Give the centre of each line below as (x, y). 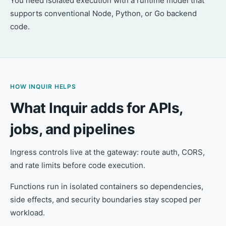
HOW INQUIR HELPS (43, 87)
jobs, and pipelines (73, 129)
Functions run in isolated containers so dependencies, (107, 187)
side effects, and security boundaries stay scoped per (106, 200)
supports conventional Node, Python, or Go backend (103, 14)
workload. (27, 213)
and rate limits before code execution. (78, 165)
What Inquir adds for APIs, (96, 108)
